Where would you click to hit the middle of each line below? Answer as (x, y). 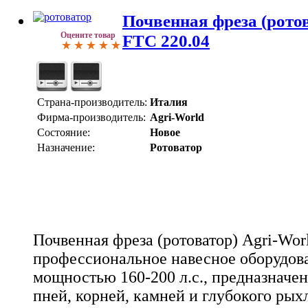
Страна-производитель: (92, 102)
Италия (169, 102)
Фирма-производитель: (91, 118)
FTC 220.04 (166, 41)
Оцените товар (88, 35)
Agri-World (177, 118)
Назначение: (66, 148)
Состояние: (64, 133)
